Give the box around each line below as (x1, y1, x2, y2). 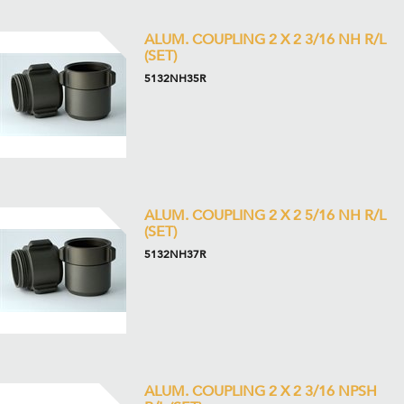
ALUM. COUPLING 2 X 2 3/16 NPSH (144, 381, 377, 401)
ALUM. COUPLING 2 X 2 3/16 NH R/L (144, 30, 386, 50)
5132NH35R (144, 71, 206, 86)
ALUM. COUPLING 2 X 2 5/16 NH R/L (144, 206, 386, 225)
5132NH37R (144, 247, 206, 262)
